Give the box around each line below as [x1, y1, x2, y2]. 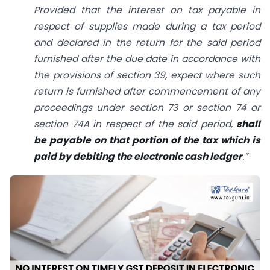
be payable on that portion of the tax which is [34, 134, 260, 147]
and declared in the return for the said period [34, 36, 260, 49]
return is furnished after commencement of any [34, 85, 260, 98]
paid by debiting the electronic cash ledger [34, 150, 242, 163]
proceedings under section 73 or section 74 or [34, 101, 260, 115]
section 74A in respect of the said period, [34, 118, 236, 131]
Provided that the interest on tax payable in [34, 4, 260, 17]
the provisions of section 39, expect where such [34, 69, 260, 82]
